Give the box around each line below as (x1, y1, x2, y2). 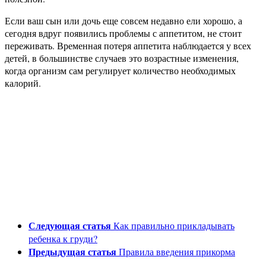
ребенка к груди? (28, 232, 97, 245)
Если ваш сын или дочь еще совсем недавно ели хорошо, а (5, 14, 242, 27)
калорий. (5, 77, 41, 90)
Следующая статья (28, 218, 111, 233)
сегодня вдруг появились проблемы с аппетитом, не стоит (5, 27, 242, 40)
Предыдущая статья (28, 245, 116, 259)
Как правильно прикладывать (113, 219, 235, 232)
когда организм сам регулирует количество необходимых (5, 64, 236, 77)
